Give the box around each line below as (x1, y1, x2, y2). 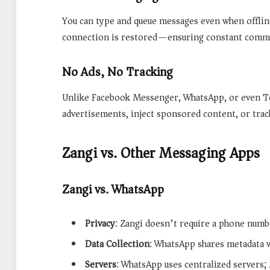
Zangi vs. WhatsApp (62, 178, 164, 201)
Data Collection (85, 236, 149, 253)
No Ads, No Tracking (62, 60, 173, 83)
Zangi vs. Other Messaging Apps (62, 140, 260, 166)
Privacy (85, 215, 115, 233)
